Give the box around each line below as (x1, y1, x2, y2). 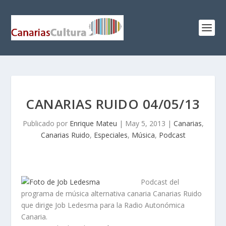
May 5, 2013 (125, 119, 165, 128)
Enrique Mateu (69, 119, 117, 128)
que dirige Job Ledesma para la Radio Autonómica (21, 200, 185, 210)
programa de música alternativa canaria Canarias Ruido (21, 189, 202, 198)
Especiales (93, 130, 128, 140)
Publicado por (22, 119, 70, 128)
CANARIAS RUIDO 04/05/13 (26, 95, 200, 113)
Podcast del (141, 177, 180, 187)
